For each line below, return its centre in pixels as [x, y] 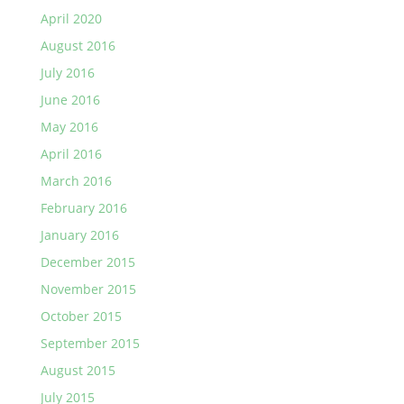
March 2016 [76, 181]
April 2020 [71, 18]
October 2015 [81, 316]
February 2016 [83, 208]
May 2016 [69, 127]
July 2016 [67, 73]
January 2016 [79, 235]
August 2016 [78, 46]
